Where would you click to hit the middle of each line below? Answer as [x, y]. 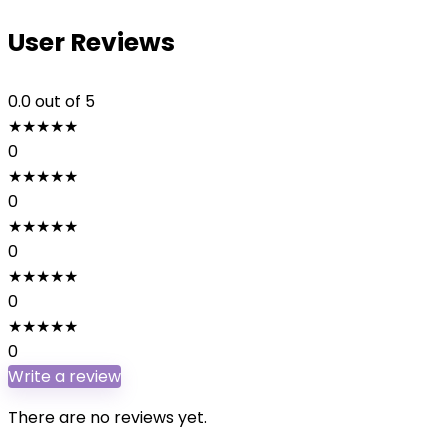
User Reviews [91, 42]
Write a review [64, 376]
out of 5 [65, 101]
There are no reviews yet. [107, 417]
